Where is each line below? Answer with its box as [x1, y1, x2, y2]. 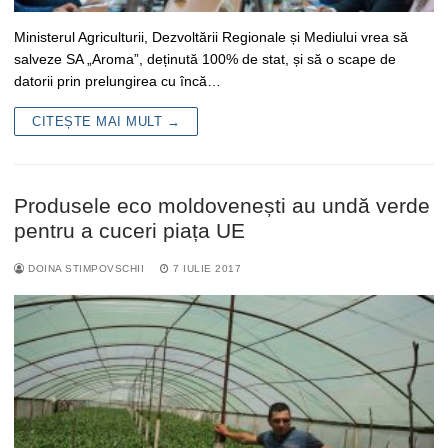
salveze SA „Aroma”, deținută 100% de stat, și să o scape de [14, 50, 396, 67]
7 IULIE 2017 [173, 262, 241, 274]
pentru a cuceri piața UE [14, 218, 245, 242]
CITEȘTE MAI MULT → [32, 113, 180, 129]
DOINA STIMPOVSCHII [24, 262, 144, 274]
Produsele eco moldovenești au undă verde [14, 193, 430, 217]
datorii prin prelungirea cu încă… [14, 72, 221, 89]
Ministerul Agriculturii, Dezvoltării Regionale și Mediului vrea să [14, 28, 408, 45]
